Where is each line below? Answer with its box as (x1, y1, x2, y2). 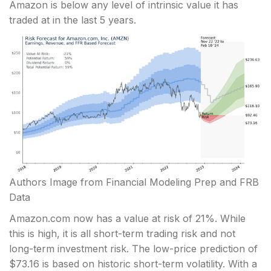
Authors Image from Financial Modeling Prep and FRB (9, 176, 259, 189)
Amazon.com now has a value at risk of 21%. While (9, 212, 246, 225)
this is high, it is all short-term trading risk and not (9, 227, 235, 240)
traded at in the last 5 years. (9, 14, 136, 27)
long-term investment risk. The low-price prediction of (9, 243, 258, 255)
